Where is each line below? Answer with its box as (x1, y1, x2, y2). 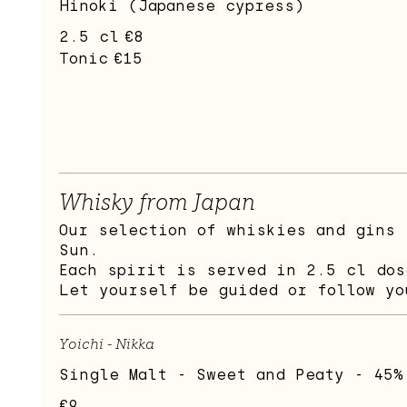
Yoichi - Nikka (59, 335, 154, 353)
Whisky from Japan (59, 189, 255, 216)
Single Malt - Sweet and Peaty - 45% (59, 366, 403, 384)
